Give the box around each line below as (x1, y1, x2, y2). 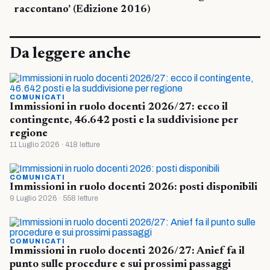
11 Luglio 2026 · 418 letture (10, 140, 100, 149)
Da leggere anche (10, 46, 131, 63)
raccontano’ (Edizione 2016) (14, 5, 150, 16)
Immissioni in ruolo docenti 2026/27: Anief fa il (10, 246, 245, 257)
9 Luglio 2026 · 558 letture (10, 194, 98, 203)
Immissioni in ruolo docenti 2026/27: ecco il (10, 102, 228, 113)
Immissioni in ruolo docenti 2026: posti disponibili (10, 182, 257, 193)
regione (10, 128, 48, 140)
